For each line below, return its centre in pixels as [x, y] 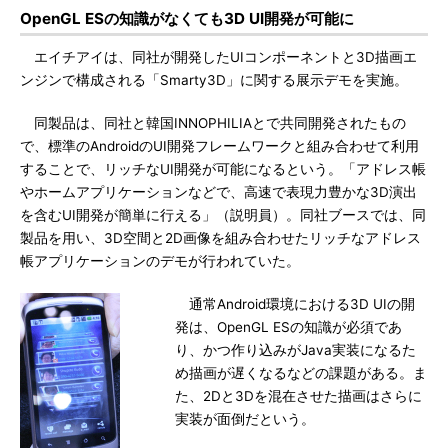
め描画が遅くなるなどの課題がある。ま [301, 373]
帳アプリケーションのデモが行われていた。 [160, 261]
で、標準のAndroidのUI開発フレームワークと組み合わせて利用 [219, 146]
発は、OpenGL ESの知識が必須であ [288, 327]
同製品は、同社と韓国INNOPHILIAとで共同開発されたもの [213, 123]
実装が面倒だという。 [245, 419]
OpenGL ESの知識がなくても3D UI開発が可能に [187, 18]
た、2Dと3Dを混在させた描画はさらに [298, 396]
